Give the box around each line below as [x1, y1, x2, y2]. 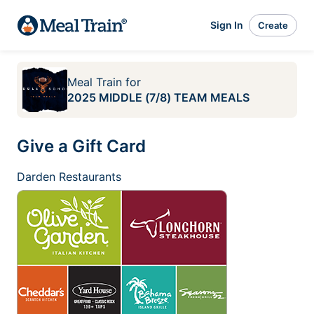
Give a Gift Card [17, 136, 146, 156]
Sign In [210, 19, 243, 31]
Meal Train [67, 75, 122, 89]
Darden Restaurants [17, 170, 121, 184]
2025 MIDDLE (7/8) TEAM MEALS [67, 90, 250, 104]
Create [258, 19, 288, 31]
